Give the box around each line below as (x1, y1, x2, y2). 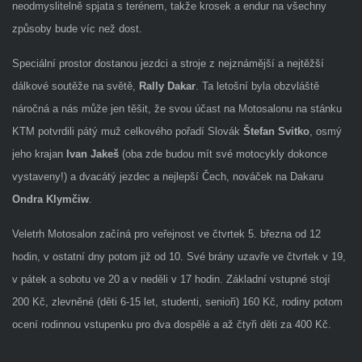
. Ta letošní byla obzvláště (195, 79, 319, 92)
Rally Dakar (138, 79, 196, 92)
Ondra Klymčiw (11, 192, 89, 205)
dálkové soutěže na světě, (11, 79, 139, 92)
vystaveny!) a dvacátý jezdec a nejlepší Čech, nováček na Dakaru (11, 170, 323, 183)
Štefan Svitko (242, 124, 309, 137)
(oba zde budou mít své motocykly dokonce (118, 147, 327, 160)
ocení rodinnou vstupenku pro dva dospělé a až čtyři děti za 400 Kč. (11, 318, 331, 330)
